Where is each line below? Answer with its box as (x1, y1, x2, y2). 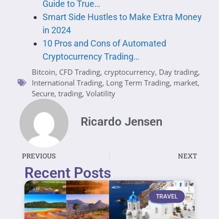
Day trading (159, 67, 198, 77)
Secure (32, 88, 54, 99)
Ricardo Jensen (81, 114, 162, 129)
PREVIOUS (22, 152, 56, 161)
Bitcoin (32, 67, 55, 77)
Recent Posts (24, 164, 111, 182)
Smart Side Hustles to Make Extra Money (42, 12, 202, 22)
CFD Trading (59, 67, 100, 77)
